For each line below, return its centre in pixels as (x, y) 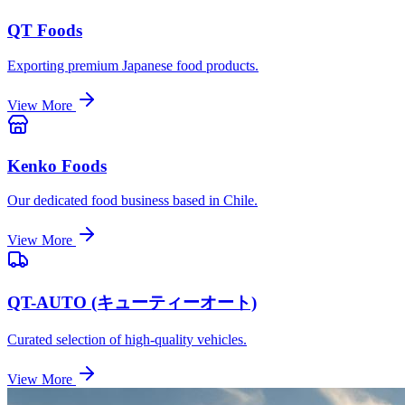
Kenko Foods (57, 165)
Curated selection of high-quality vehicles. (127, 339)
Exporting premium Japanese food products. (133, 65)
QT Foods (45, 31)
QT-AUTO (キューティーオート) (132, 303)
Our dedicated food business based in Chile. (132, 201)
